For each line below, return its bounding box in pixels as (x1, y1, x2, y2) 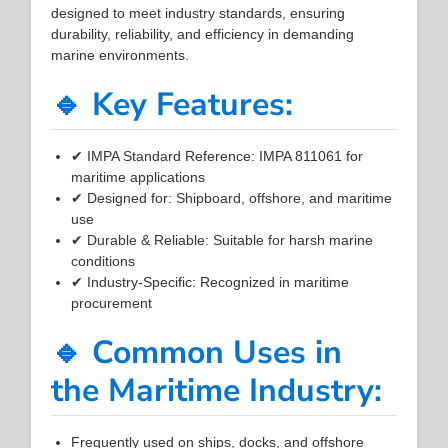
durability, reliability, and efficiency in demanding (51, 25, 355, 42)
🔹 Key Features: (51, 82, 294, 126)
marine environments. (51, 46, 190, 63)
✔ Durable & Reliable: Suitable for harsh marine (71, 231, 374, 248)
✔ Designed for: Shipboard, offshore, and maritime (71, 189, 393, 206)
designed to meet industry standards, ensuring (51, 4, 346, 21)
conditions (71, 252, 136, 269)
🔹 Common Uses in (51, 330, 343, 374)
